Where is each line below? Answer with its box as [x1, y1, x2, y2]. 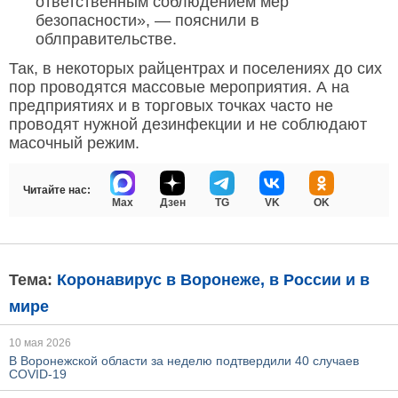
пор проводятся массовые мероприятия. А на [9, 78, 349, 97]
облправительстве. [36, 30, 177, 49]
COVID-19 [9, 367, 67, 382]
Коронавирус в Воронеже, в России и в [57, 271, 370, 290]
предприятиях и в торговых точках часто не [9, 97, 333, 115]
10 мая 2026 [9, 337, 71, 350]
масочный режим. [9, 134, 139, 153]
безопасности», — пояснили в [36, 12, 259, 30]
